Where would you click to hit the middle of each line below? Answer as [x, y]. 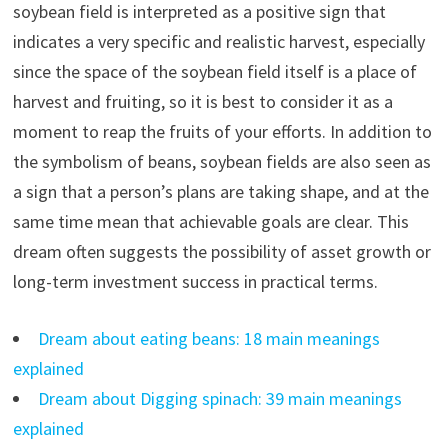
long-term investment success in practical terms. [195, 282]
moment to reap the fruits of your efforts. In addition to [222, 132]
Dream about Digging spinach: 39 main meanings [219, 399]
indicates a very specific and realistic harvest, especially [218, 42]
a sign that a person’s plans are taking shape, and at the [220, 192]
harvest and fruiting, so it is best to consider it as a [202, 102]
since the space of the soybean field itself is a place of [214, 72]
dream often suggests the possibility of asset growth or [221, 252]
